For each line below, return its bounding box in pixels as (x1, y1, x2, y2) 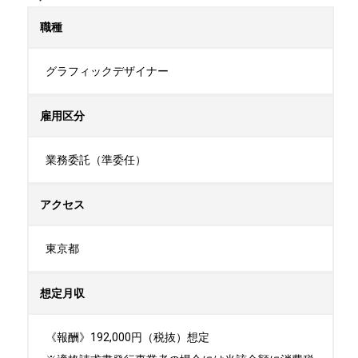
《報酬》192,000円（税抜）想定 (46, 331, 209, 344)
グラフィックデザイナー (46, 65, 169, 78)
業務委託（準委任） (46, 153, 146, 166)
